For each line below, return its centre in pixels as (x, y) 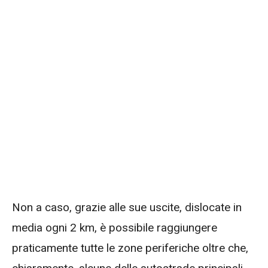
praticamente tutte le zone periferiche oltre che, (130, 248)
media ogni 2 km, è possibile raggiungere (115, 227)
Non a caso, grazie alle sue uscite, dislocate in (127, 207)
